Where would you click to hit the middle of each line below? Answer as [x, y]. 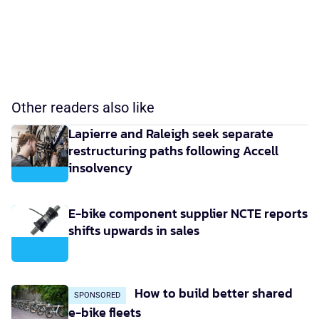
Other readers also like [83, 108]
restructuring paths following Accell [173, 151]
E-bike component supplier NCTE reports [188, 213]
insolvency [100, 168]
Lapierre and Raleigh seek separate [171, 134]
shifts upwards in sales [134, 230]
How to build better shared [212, 293]
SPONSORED [97, 295]
